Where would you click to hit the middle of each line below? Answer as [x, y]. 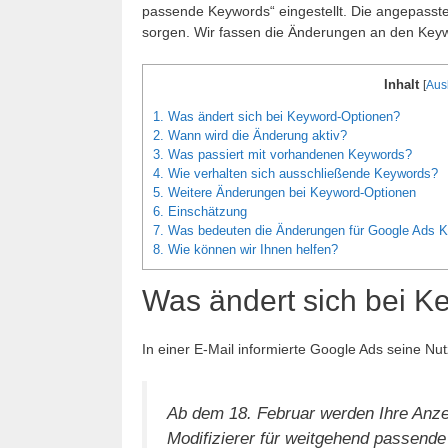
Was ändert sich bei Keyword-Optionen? [282, 117]
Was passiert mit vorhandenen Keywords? [288, 155]
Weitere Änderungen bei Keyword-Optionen [290, 193]
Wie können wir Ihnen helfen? [251, 250]
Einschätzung [205, 212]
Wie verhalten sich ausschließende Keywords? [301, 174]
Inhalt [401, 84]
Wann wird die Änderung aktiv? [255, 136]
